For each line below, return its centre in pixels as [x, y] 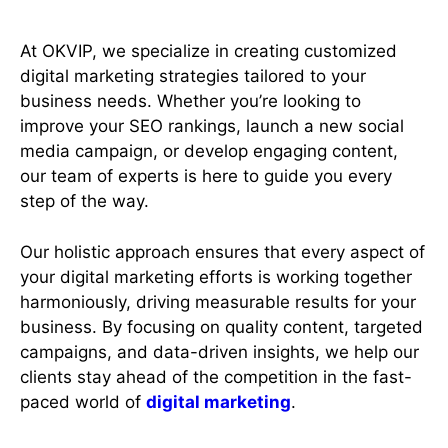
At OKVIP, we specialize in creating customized [208, 51]
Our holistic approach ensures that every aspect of [222, 251]
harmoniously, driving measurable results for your [218, 301]
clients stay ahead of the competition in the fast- [216, 376]
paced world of [83, 401]
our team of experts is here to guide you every [206, 176]
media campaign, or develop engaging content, [209, 151]
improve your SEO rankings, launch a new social [212, 126]
